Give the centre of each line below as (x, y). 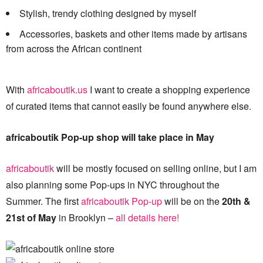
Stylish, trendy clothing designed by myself (108, 13)
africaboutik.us (57, 90)
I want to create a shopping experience (169, 90)
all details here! (147, 218)
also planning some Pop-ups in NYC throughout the (113, 185)
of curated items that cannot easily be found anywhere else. (129, 106)
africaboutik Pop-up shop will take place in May (110, 137)
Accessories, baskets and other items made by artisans (133, 34)
